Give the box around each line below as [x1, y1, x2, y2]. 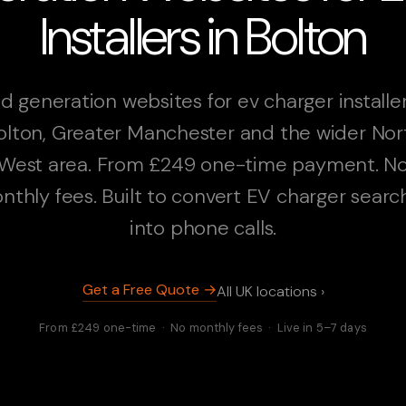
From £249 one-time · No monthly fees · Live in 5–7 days [39, 320, 367, 336]
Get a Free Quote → [82, 280, 217, 300]
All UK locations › [216, 281, 324, 301]
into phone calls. [129, 215, 277, 242]
